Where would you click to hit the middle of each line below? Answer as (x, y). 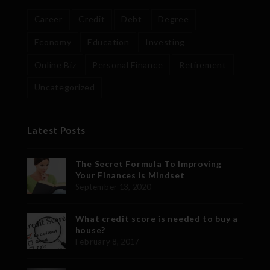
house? (90, 230)
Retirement (202, 64)
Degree (174, 19)
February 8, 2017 (107, 241)
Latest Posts (56, 130)
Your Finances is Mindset (130, 175)
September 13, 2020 (113, 187)
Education (108, 42)
